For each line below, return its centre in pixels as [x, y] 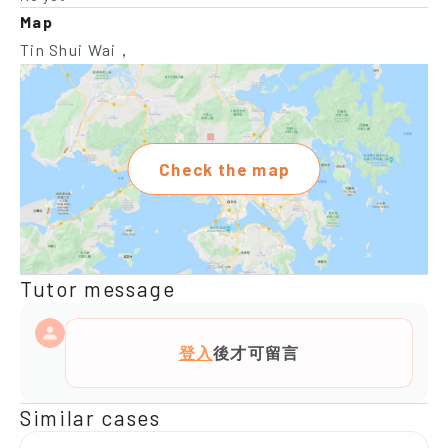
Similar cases [90, 417]
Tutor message [98, 288]
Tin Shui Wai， [77, 49]
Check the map [224, 169]
